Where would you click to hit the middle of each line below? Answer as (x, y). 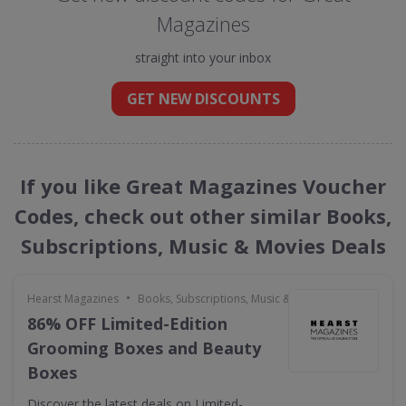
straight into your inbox (203, 58)
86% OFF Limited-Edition (127, 324)
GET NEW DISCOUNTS (203, 99)
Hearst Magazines (73, 299)
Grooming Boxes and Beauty (144, 348)
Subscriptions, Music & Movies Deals (203, 246)
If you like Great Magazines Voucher (203, 186)
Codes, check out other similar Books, (203, 216)
